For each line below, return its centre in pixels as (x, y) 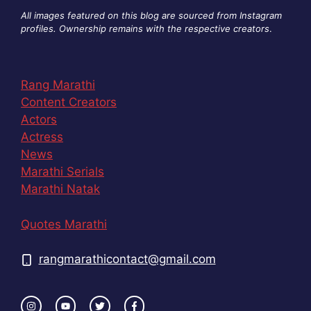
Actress (42, 137)
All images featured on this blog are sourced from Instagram (151, 15)
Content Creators (69, 102)
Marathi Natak (60, 189)
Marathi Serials (62, 172)
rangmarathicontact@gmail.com (127, 259)
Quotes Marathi (64, 224)
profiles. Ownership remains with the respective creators (145, 28)
